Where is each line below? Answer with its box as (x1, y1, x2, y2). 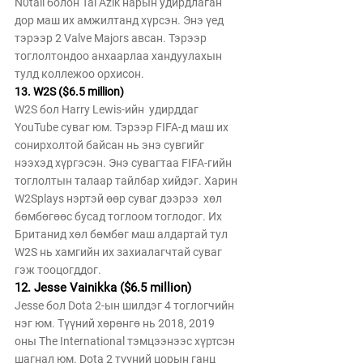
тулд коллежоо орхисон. (15, 67, 144, 80)
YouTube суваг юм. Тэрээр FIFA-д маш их (15, 121, 231, 134)
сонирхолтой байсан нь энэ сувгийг (15, 139, 207, 152)
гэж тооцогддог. (15, 263, 104, 276)
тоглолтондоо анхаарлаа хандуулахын (15, 49, 224, 62)
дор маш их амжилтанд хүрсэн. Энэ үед (15, 14, 226, 27)
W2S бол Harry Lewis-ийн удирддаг (15, 103, 201, 116)
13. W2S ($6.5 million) (15, 85, 124, 98)
